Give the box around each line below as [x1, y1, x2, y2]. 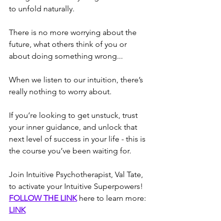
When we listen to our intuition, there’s [9, 75, 145, 84]
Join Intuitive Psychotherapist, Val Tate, [9, 170, 145, 179]
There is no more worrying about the [9, 28, 139, 37]
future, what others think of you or [9, 39, 129, 49]
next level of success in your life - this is [9, 134, 147, 144]
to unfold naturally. [9, 4, 74, 13]
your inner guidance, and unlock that [9, 122, 139, 132]
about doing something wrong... [9, 51, 123, 61]
